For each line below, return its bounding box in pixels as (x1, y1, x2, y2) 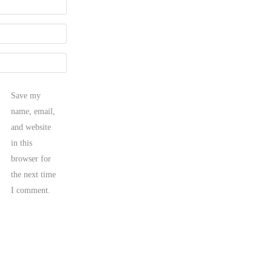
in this (11, 138, 32, 148)
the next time (11, 169, 56, 179)
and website (11, 122, 51, 132)
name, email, (11, 106, 55, 116)
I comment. (11, 185, 50, 195)
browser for (11, 154, 51, 163)
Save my (11, 90, 41, 100)
